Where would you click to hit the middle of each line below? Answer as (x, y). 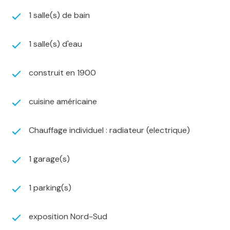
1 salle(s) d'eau (55, 44)
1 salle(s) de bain (59, 15)
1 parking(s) (50, 188)
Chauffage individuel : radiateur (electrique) (109, 130)
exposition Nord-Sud (68, 217)
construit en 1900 (62, 73)
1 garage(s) (49, 159)
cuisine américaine (63, 102)
